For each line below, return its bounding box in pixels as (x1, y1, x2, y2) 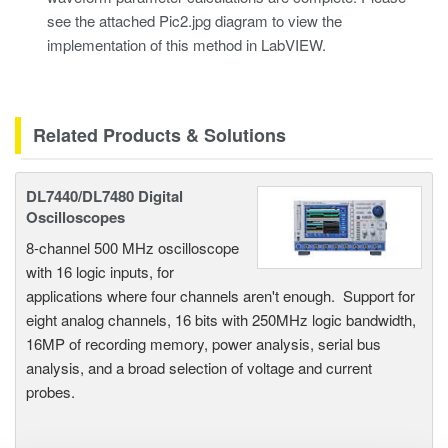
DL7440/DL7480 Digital (26, 185, 183, 208)
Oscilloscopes (26, 206, 125, 229)
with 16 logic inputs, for (26, 261, 174, 283)
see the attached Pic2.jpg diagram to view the (47, 10, 342, 31)
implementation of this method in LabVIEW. (47, 34, 326, 55)
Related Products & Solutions (33, 122, 286, 148)
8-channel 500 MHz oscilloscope (26, 237, 239, 259)
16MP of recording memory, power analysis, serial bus (26, 333, 381, 355)
